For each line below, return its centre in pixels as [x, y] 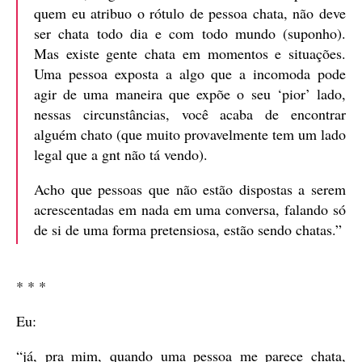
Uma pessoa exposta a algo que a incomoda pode [190, 74]
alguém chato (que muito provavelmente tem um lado [190, 135]
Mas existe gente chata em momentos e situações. [190, 54]
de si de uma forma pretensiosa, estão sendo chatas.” [188, 230]
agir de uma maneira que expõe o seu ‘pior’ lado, [190, 94]
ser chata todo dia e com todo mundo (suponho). [190, 34]
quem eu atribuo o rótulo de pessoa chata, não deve [190, 13]
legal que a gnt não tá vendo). [121, 155]
